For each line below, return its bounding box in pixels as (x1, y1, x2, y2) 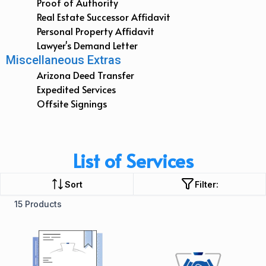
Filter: (194, 179, 218, 189)
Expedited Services (37, 83, 116, 96)
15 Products (14, 199, 62, 210)
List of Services (72, 147, 194, 174)
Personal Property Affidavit (37, 24, 154, 38)
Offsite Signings (37, 97, 107, 110)
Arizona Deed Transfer (37, 68, 134, 82)
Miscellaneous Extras (6, 53, 121, 68)
